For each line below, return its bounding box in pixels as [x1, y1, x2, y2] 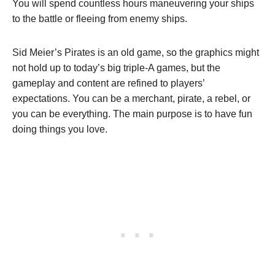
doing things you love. [12, 123, 112, 134]
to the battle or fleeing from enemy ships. [12, 13, 190, 24]
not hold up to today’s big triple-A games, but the [12, 62, 220, 73]
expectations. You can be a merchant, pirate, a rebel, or [12, 93, 250, 104]
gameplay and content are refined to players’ [12, 77, 204, 88]
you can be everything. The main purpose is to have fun [12, 108, 252, 119]
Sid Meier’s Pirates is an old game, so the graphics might [12, 47, 259, 58]
